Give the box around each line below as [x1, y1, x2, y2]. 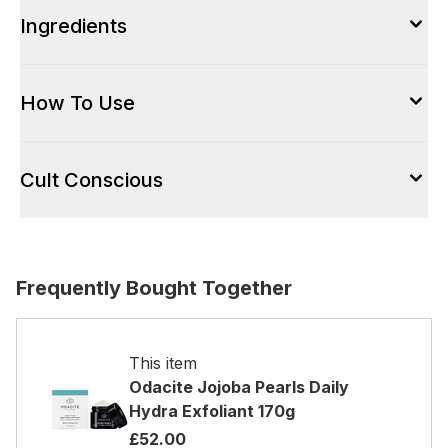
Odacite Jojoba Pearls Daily [129, 377, 349, 397]
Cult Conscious [20, 168, 163, 192]
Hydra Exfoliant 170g [129, 401, 295, 421]
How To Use [20, 91, 135, 115]
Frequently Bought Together [16, 276, 292, 300]
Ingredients [20, 14, 127, 38]
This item [129, 353, 197, 373]
